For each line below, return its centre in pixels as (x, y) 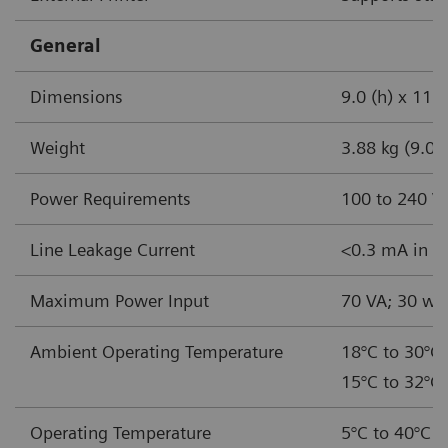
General (65, 45)
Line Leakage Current (112, 249)
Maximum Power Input (119, 300)
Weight (57, 147)
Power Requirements (110, 198)
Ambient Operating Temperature (156, 351)
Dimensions (76, 96)
